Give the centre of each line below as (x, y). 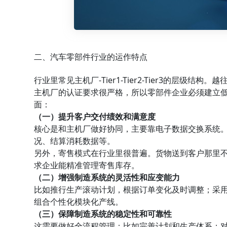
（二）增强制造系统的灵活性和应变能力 (107, 178)
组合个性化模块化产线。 (79, 202)
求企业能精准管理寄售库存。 (87, 165)
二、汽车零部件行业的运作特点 (91, 57)
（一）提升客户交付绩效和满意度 (95, 117)
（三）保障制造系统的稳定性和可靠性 (103, 214)
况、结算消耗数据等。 (75, 141)
